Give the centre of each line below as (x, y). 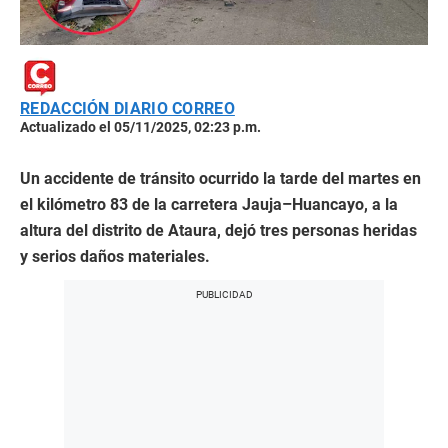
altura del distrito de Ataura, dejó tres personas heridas (218, 231)
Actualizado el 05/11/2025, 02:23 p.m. (140, 127)
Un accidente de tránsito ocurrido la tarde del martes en (220, 179)
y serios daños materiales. (115, 257)
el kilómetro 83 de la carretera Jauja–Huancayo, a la (209, 205)
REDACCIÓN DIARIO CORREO (127, 109)
